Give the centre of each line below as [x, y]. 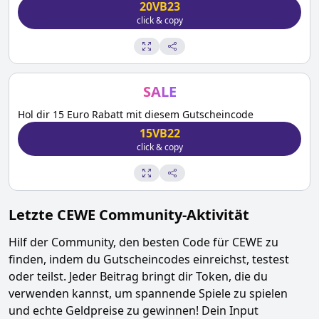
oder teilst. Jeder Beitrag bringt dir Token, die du [138, 276]
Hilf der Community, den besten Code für [120, 242]
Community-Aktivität [172, 215]
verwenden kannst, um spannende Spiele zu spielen [148, 293]
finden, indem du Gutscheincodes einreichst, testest [149, 259]
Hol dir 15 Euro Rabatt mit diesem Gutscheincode [136, 114]
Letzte [33, 215]
